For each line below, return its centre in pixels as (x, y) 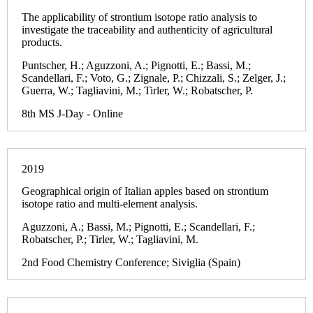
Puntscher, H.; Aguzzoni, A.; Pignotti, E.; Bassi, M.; (136, 66)
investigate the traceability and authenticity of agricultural (147, 30)
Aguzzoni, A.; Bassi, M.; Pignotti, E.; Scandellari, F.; (138, 227)
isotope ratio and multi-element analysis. (110, 204)
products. (42, 43)
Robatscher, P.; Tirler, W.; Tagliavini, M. (110, 240)
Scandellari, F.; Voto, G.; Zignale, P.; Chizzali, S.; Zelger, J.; (154, 78)
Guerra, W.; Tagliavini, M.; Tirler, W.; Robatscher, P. (137, 91)
